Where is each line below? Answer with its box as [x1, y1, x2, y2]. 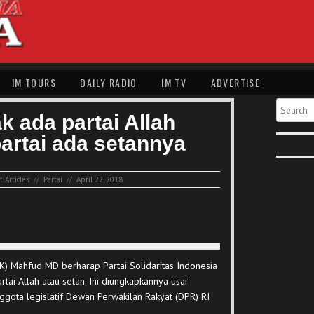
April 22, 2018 [76, 175, 123, 184]
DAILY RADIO [80, 75, 137, 90]
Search [276, 97, 305, 109]
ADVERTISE [210, 75, 261, 90]
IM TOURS [11, 75, 57, 90]
